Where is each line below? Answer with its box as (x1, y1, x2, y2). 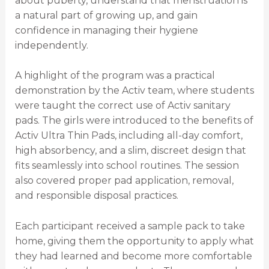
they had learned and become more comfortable (14, 250, 252, 262)
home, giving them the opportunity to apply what (14, 235, 254, 247)
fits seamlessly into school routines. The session (14, 160, 239, 172)
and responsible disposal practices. (14, 190, 178, 202)
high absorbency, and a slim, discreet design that (14, 145, 246, 157)
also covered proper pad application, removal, (14, 175, 234, 187)
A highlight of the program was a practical (14, 70, 215, 82)
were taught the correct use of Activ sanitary (14, 100, 231, 112)
